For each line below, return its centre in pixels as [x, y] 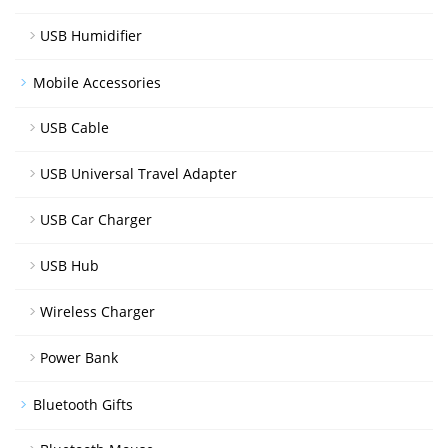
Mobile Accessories [97, 82]
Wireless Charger [97, 311]
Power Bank [79, 357]
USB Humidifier [91, 35]
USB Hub [69, 265]
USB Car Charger [96, 219]
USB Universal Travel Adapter [138, 173]
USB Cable [74, 127]
